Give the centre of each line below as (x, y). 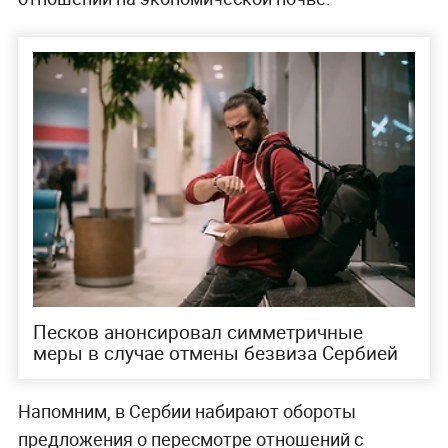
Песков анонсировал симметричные (197, 331)
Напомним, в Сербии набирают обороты (186, 410)
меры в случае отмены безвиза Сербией (215, 352)
